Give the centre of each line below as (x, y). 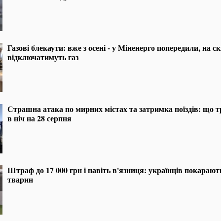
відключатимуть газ (43, 57)
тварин (20, 180)
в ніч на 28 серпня (39, 118)
